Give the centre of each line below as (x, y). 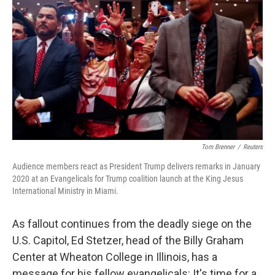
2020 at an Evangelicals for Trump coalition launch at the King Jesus (128, 179)
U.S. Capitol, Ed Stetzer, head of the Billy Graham (128, 240)
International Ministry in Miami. (65, 191)
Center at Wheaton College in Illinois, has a (115, 257)
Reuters (253, 147)
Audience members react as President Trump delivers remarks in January (136, 166)
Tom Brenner (218, 147)
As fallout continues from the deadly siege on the (132, 224)
